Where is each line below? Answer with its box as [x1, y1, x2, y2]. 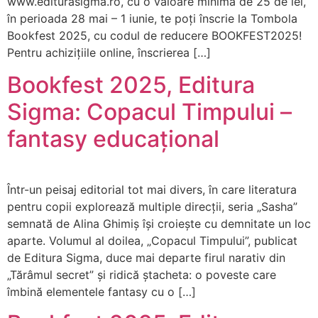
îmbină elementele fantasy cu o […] [7, 284, 196, 299]
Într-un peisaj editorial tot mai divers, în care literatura [7, 182, 297, 197]
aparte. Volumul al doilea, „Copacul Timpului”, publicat [7, 233, 297, 248]
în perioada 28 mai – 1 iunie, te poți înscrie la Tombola [7, 11, 297, 26]
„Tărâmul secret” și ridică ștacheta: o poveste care [7, 267, 276, 282]
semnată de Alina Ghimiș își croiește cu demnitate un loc [7, 216, 311, 231]
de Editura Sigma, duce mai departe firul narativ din [7, 250, 285, 265]
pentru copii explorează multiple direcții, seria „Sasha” [7, 199, 297, 214]
